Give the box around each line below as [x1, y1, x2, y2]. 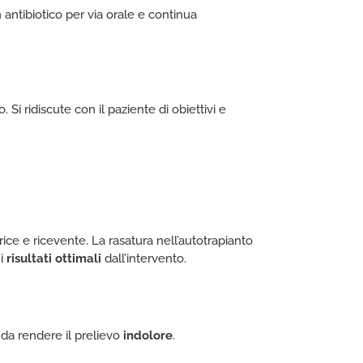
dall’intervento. [101, 250, 187, 266]
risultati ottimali [6, 250, 102, 266]
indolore [123, 327, 173, 343]
